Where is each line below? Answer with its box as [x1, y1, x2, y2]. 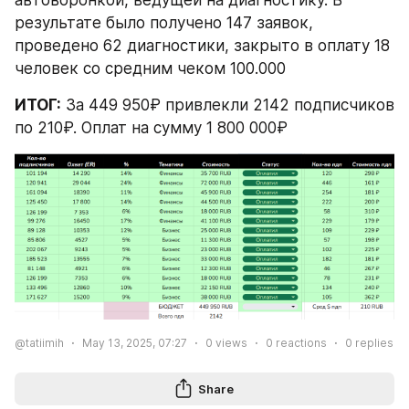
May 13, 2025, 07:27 [82, 336, 187, 351]
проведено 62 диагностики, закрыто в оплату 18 [15, 36, 390, 55]
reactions [273, 336, 327, 351]
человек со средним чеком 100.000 [15, 58, 286, 78]
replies [352, 336, 393, 351]
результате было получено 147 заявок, [15, 13, 313, 32]
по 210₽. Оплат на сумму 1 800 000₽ [15, 118, 288, 137]
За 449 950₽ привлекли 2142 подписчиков [61, 95, 394, 114]
